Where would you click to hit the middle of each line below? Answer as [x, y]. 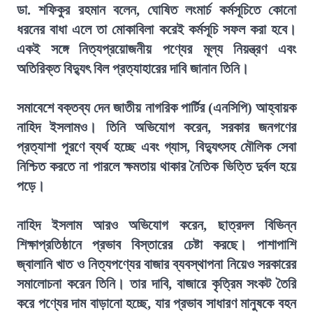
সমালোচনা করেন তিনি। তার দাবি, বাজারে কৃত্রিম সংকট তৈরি [156, 284]
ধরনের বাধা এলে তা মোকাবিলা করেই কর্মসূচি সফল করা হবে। [156, 29]
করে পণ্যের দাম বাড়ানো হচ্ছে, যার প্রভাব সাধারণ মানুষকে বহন [156, 303]
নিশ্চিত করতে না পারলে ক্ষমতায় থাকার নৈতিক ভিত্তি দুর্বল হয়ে [156, 166]
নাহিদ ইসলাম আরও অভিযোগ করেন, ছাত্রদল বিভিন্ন [156, 225]
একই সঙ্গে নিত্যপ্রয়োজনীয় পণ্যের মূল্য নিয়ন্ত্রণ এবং [156, 49]
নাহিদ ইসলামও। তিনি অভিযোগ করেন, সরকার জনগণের [156, 127]
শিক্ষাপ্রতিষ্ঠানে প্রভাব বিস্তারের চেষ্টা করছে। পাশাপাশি [156, 245]
